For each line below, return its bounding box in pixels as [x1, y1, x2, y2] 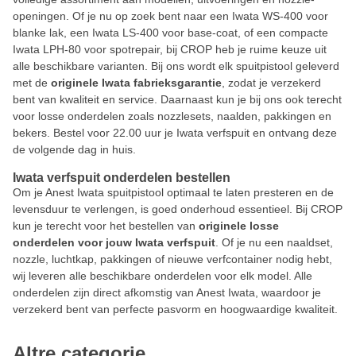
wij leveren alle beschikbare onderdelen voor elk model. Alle [13, 269, 312, 282]
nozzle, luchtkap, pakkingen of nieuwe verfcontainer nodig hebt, [13, 253, 332, 265]
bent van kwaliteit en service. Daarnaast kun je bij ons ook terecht [13, 93, 342, 106]
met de [13, 76, 51, 89]
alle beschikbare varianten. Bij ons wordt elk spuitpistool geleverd [13, 60, 339, 72]
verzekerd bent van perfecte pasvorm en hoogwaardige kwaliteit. [13, 303, 338, 315]
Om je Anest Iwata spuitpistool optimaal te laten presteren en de [13, 186, 334, 199]
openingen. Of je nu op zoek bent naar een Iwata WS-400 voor [13, 10, 328, 22]
